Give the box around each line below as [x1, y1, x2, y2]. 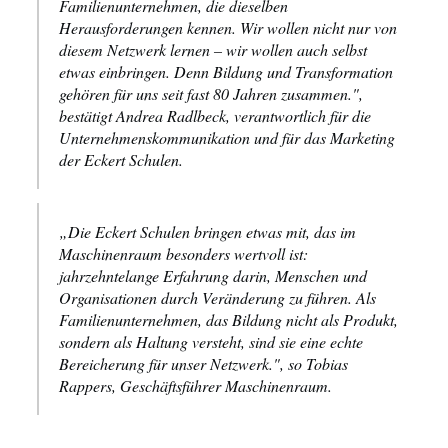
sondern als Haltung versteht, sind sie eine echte [59, 330, 363, 352]
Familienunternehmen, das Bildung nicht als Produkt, [59, 308, 398, 330]
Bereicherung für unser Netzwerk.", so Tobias [59, 352, 348, 374]
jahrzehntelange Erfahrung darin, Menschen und [59, 264, 367, 286]
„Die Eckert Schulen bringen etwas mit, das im [59, 220, 356, 242]
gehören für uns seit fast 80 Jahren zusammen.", [59, 82, 363, 104]
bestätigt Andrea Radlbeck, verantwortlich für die [59, 104, 371, 126]
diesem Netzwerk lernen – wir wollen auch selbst [59, 38, 367, 60]
